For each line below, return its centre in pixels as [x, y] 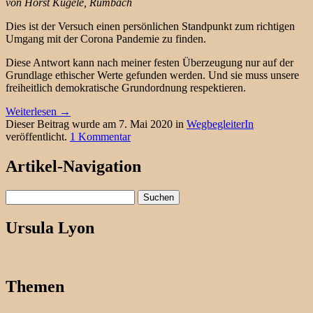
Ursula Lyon [50, 227]
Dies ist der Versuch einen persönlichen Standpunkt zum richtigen [150, 26]
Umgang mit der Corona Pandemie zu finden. [106, 38]
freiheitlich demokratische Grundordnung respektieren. [126, 87]
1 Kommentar [100, 136]
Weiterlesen [32, 111]
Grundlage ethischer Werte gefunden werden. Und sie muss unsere [152, 75]
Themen [35, 287]
